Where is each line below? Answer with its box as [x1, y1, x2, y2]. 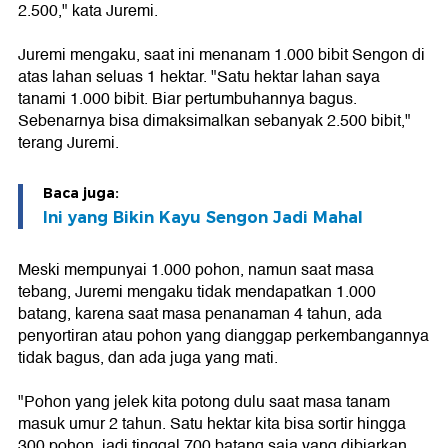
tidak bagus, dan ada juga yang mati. [18, 345, 278, 372]
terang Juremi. [18, 130, 119, 157]
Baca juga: [43, 184, 119, 203]
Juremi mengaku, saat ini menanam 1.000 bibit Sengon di [18, 42, 425, 69]
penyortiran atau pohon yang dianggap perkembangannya [18, 323, 429, 350]
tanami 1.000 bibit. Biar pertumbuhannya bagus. [18, 86, 357, 113]
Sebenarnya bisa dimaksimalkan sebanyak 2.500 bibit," [18, 108, 411, 135]
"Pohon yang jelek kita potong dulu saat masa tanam [18, 389, 390, 416]
